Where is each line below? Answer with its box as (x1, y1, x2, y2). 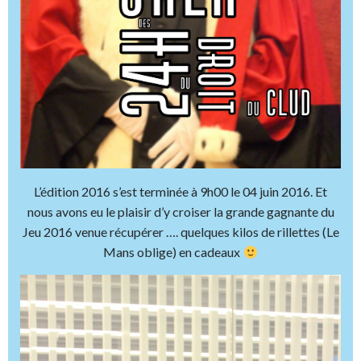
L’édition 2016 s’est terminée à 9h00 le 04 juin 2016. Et (34, 183, 327, 199)
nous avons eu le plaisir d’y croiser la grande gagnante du (27, 203, 334, 219)
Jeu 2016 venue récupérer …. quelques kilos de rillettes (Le (22, 223, 339, 239)
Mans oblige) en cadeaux (103, 243, 243, 259)
